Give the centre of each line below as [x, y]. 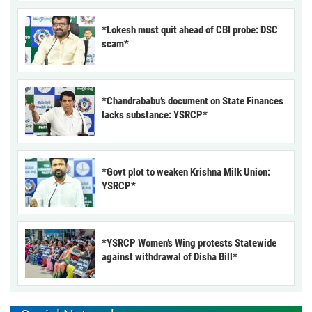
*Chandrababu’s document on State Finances [193, 101]
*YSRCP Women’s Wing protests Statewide [189, 243]
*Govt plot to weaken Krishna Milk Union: [186, 172]
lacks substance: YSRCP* [155, 115]
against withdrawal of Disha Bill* [170, 257]
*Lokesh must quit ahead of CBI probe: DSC [190, 30]
